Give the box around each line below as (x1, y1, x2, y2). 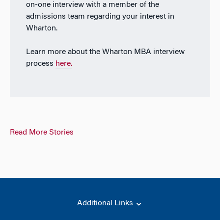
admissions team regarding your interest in (26, 12, 174, 21)
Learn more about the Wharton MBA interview (26, 48, 185, 56)
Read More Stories (10, 129, 74, 137)
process (26, 59, 55, 68)
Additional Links (77, 199, 135, 208)
